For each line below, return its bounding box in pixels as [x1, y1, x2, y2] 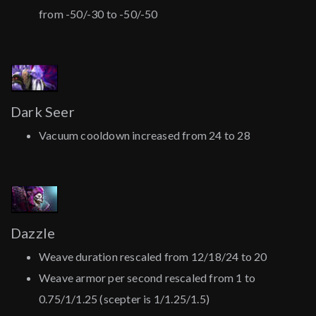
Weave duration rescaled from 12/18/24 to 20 [39, 250, 267, 264]
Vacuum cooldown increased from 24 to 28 [39, 128, 250, 142]
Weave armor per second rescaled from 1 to [39, 271, 256, 285]
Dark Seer [11, 103, 75, 121]
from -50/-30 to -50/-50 [39, 7, 158, 21]
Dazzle [11, 224, 56, 242]
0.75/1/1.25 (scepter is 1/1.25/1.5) [39, 292, 209, 306]
